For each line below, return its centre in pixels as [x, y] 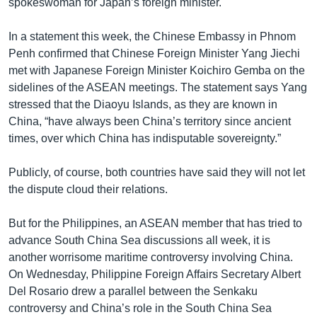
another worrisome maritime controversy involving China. [151, 257]
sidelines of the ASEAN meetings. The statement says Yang [158, 87]
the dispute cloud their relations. [88, 189]
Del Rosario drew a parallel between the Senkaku [133, 291]
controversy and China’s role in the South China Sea [140, 308]
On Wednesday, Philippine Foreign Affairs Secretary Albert [155, 274]
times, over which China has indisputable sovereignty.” [145, 138]
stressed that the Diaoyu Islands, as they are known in [143, 104]
